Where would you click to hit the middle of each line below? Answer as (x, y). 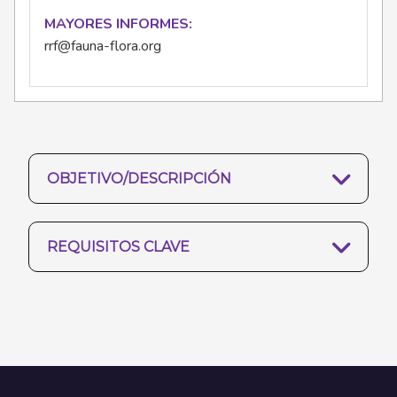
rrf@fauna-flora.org (103, 47)
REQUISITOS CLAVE (118, 247)
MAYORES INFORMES (117, 24)
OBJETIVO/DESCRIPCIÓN (139, 179)
